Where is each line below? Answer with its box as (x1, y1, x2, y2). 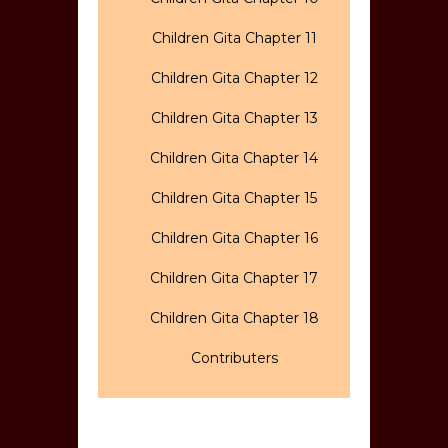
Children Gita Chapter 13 (150, 108, 318, 127)
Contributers (190, 348, 278, 367)
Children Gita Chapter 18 (149, 308, 319, 327)
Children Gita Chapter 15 (151, 188, 317, 207)
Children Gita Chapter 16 (150, 228, 318, 247)
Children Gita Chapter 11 (151, 28, 317, 47)
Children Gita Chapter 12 (150, 68, 318, 87)
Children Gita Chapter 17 (150, 268, 318, 287)
